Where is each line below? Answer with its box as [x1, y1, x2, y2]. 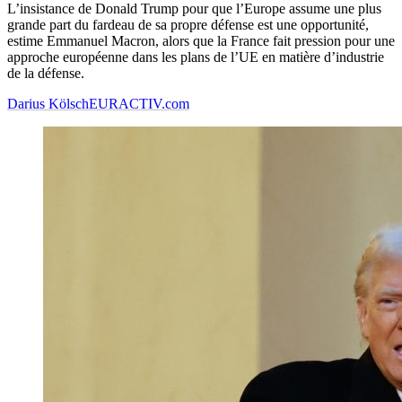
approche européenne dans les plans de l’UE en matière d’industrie [7, 49, 384, 66]
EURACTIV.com [89, 96, 189, 112]
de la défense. [7, 66, 84, 82]
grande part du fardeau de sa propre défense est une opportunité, [7, 17, 369, 33]
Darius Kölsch [7, 96, 89, 112]
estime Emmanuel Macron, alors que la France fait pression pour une [7, 33, 395, 49]
